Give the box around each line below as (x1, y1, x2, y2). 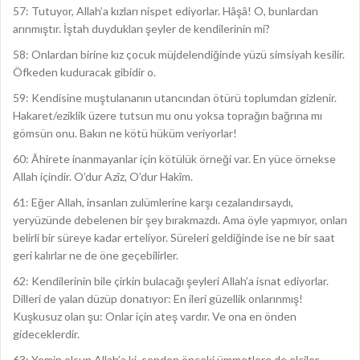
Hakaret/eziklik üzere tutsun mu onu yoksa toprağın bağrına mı (13, 108, 322, 122)
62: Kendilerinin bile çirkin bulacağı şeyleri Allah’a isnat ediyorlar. (13, 274, 329, 288)
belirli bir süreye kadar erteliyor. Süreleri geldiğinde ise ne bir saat (13, 231, 335, 244)
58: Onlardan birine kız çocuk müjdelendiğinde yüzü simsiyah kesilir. (13, 47, 345, 61)
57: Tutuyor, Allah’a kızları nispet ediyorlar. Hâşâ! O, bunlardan (13, 4, 318, 18)
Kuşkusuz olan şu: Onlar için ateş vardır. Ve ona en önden (13, 309, 297, 323)
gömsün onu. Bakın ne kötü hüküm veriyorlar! (13, 126, 237, 140)
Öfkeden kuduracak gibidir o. (13, 65, 156, 79)
